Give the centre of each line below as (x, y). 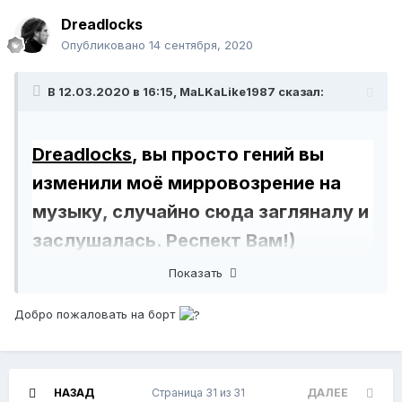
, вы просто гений (213, 155)
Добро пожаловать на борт (96, 314)
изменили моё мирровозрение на (187, 184)
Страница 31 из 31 (201, 393)
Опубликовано (105, 45)
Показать (199, 272)
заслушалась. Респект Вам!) (164, 241)
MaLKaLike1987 (227, 92)
